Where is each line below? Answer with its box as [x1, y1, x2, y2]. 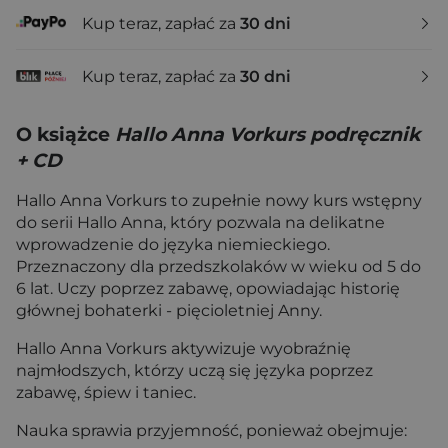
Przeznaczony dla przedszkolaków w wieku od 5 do [16, 257, 421, 276]
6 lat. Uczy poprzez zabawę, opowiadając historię [16, 279, 400, 298]
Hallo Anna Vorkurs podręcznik [115, 123, 420, 146]
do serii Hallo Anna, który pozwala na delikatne [16, 213, 385, 232]
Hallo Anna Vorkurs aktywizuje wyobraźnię [16, 339, 351, 358]
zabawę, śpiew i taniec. [16, 383, 196, 402]
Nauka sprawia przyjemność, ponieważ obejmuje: [16, 421, 407, 440]
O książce [16, 123, 115, 146]
